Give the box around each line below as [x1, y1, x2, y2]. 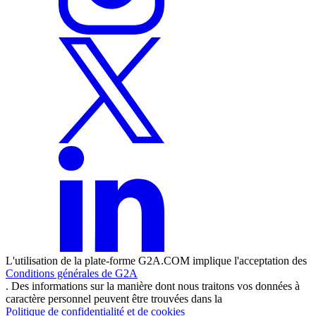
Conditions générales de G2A [6, 267, 138, 279]
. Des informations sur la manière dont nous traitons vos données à [6, 279, 300, 292]
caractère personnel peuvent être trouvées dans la [6, 292, 222, 305]
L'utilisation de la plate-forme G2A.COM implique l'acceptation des [6, 254, 307, 267]
